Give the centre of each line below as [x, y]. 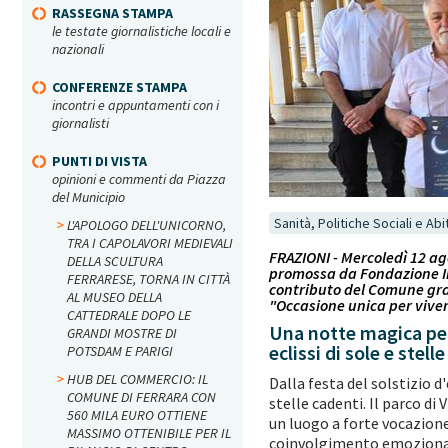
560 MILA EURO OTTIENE [137, 415]
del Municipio [88, 197]
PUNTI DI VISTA [99, 161]
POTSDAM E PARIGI [120, 351]
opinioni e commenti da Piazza [139, 179]
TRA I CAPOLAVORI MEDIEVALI [150, 243]
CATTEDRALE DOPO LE [129, 315]
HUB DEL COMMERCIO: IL [137, 379]
